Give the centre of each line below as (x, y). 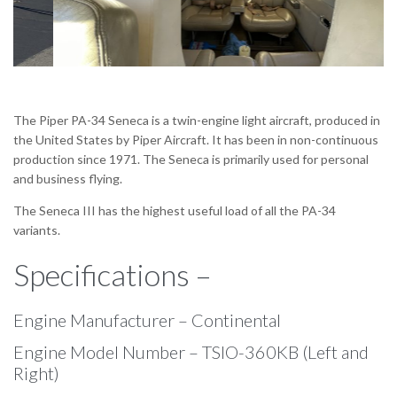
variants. (37, 230)
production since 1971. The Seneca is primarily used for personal (191, 160)
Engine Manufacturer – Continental (147, 319)
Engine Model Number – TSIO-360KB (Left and (191, 351)
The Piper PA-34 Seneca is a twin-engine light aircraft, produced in (197, 121)
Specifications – (116, 275)
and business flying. (68, 179)
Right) (36, 373)
